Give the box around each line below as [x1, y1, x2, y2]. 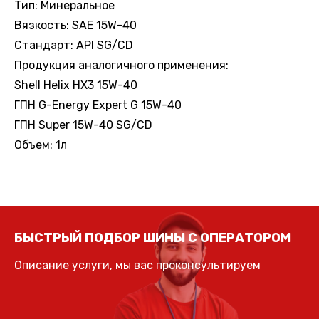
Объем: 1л [14, 137, 67, 152]
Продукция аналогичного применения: [14, 58, 229, 72]
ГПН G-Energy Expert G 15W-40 [14, 98, 182, 112]
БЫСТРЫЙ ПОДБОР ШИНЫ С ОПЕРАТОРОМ [14, 230, 291, 246]
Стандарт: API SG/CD [14, 38, 133, 52]
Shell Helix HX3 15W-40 [14, 78, 137, 92]
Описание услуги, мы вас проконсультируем [14, 258, 261, 273]
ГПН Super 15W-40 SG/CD [14, 117, 152, 132]
